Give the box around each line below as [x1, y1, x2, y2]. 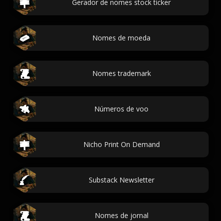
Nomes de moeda [92, 33, 150, 42]
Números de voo [94, 104, 148, 113]
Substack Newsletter [88, 175, 154, 184]
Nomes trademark [92, 69, 151, 78]
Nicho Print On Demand [83, 140, 160, 149]
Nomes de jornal [94, 211, 148, 220]
